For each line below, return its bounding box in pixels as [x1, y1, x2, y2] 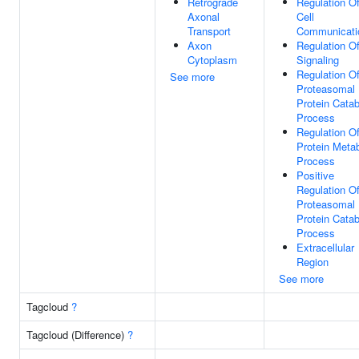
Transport [188, 23, 231, 38]
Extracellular [296, 240, 354, 255]
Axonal [188, 9, 220, 24]
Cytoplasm [188, 52, 237, 67]
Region [296, 254, 329, 269]
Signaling [296, 52, 339, 67]
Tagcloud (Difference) [26, 327, 127, 342]
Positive [296, 167, 334, 183]
